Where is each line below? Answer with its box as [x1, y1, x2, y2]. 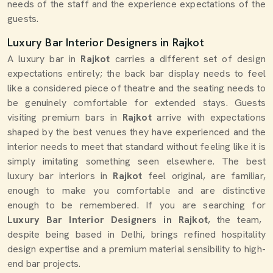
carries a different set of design [115, 52, 266, 65]
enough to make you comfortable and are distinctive [7, 184, 266, 197]
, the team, [207, 213, 262, 226]
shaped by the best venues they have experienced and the [7, 126, 266, 138]
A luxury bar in [7, 52, 76, 65]
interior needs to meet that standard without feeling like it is [7, 140, 266, 153]
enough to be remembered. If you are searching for [7, 199, 266, 211]
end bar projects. [7, 257, 81, 270]
